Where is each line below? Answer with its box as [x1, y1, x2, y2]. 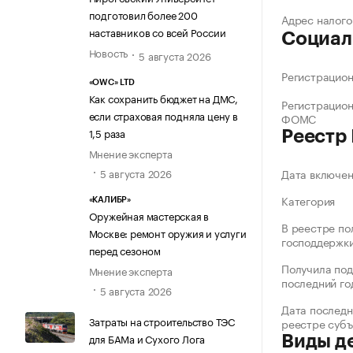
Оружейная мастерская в [88, 207, 210, 224]
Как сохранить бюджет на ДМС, [88, 89, 238, 106]
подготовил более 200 [88, 6, 198, 23]
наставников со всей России [88, 24, 226, 40]
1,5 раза [88, 124, 125, 140]
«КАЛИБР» [88, 195, 131, 205]
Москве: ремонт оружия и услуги [88, 225, 247, 241]
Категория [281, 191, 336, 210]
